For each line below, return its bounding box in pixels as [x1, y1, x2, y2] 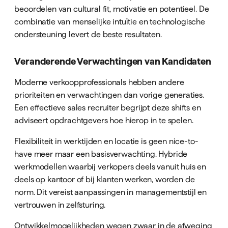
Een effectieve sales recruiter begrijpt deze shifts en [14, 102, 201, 112]
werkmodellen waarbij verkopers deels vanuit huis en [14, 162, 207, 172]
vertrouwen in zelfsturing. [14, 200, 106, 210]
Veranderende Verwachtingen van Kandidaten [14, 55, 211, 67]
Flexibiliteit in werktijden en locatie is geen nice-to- [14, 136, 198, 146]
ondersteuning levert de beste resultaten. [14, 30, 162, 39]
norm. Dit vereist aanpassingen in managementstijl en [14, 187, 207, 197]
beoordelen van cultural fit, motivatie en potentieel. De [14, 4, 209, 14]
